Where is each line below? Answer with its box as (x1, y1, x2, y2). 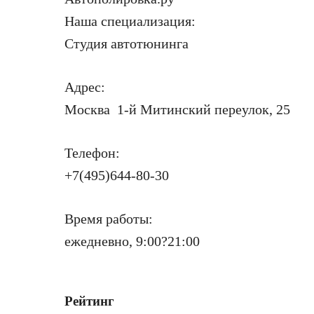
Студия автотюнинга (64, 36, 189, 52)
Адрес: (64, 79, 105, 95)
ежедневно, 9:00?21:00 (64, 233, 200, 250)
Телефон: (64, 145, 120, 161)
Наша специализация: (64, 13, 196, 29)
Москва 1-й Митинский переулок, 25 (64, 102, 290, 118)
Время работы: (64, 211, 153, 227)
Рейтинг (64, 294, 114, 309)
